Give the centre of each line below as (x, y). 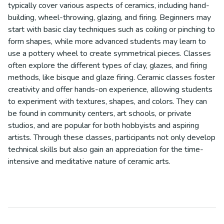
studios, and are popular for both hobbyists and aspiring (103, 125)
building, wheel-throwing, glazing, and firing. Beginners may (109, 17)
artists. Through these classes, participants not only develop (112, 137)
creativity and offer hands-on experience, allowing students (110, 89)
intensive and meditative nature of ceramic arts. (89, 161)
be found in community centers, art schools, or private (100, 113)
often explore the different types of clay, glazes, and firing (107, 65)
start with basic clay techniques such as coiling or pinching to (111, 29)
